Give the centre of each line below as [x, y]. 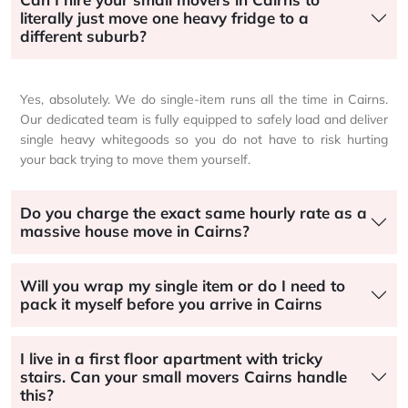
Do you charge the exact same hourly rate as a [194, 212]
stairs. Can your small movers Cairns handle [184, 376]
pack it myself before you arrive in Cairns [171, 303]
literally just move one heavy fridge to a [164, 17]
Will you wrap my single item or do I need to [183, 285]
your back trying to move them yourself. [135, 159]
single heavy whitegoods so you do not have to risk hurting [204, 139]
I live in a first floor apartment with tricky [171, 358]
